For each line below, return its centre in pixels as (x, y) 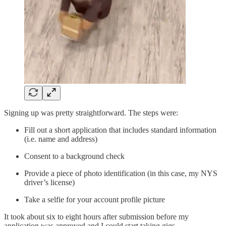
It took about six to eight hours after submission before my (96, 217)
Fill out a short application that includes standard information (120, 130)
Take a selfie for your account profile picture (95, 200)
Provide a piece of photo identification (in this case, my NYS (121, 174)
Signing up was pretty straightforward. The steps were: (91, 113)
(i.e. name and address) (61, 139)
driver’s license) (49, 183)
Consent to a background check (74, 156)
